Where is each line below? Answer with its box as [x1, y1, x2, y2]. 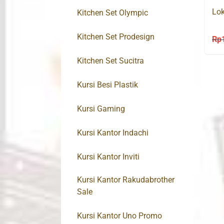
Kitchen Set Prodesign [77, 32, 154, 42]
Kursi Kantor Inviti [77, 152, 139, 162]
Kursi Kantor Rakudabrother [77, 175, 174, 185]
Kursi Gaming [77, 104, 125, 114]
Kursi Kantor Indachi [77, 128, 148, 138]
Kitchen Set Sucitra [77, 56, 144, 66]
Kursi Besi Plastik [77, 80, 138, 90]
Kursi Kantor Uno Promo [77, 211, 162, 221]
